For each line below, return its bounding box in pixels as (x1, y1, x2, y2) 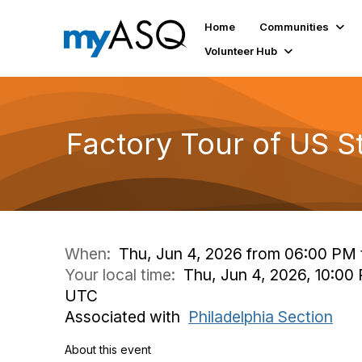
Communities (259, 19, 330, 33)
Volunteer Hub (204, 44, 278, 57)
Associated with (65, 307, 188, 326)
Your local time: (65, 265, 183, 284)
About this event (65, 343, 151, 356)
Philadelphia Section (188, 307, 333, 326)
